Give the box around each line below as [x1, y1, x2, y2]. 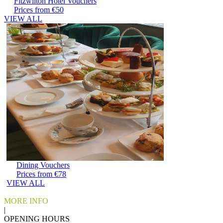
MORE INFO [4, 197, 48, 205]
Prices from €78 [16, 170, 66, 178]
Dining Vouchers [16, 161, 70, 169]
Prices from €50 [14, 5, 64, 14]
